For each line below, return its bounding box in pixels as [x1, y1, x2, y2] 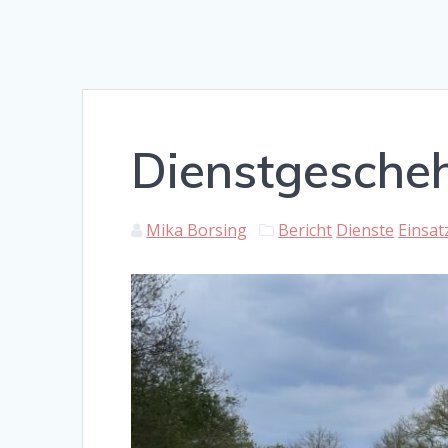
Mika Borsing [146, 219, 248, 242]
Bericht [278, 219, 333, 242]
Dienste [336, 219, 395, 242]
